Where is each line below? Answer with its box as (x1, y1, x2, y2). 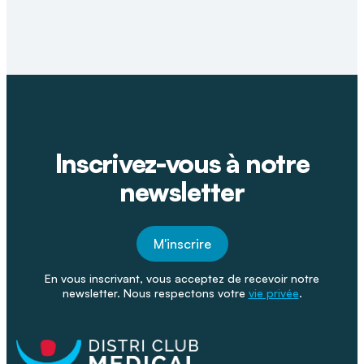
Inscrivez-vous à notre (54, 147, 310, 180)
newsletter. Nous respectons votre (62, 286, 249, 301)
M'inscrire (153, 236, 211, 253)
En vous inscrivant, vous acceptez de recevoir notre (45, 271, 319, 286)
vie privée (248, 286, 299, 301)
